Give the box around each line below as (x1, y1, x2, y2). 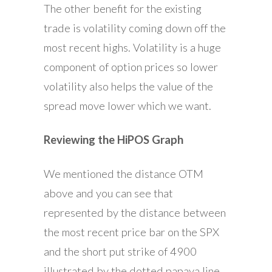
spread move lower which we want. (44, 98, 216, 112)
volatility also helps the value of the (44, 79, 213, 93)
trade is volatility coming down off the (44, 21, 226, 35)
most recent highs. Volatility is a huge (44, 40, 221, 54)
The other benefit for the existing (44, 1, 202, 15)
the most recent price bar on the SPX (44, 225, 219, 239)
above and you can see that (44, 186, 173, 200)
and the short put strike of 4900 (44, 244, 197, 258)
